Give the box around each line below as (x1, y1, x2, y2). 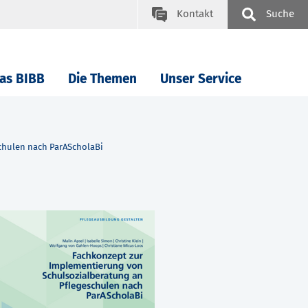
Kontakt (177, 8, 213, 20)
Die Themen (68, 71, 137, 87)
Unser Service (160, 71, 241, 87)
